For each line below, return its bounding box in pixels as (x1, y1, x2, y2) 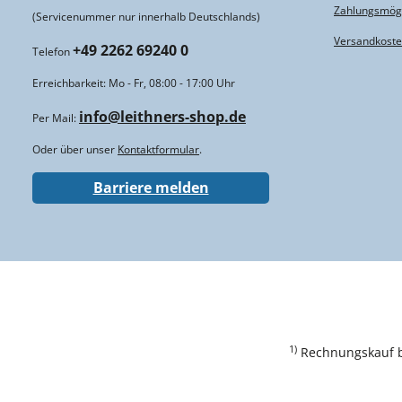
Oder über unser (32, 141, 118, 157)
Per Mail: (32, 109, 79, 126)
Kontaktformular (118, 141, 199, 157)
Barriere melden (92, 178, 209, 198)
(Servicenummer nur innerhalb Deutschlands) (32, 8, 260, 24)
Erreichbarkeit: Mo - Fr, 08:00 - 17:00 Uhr (32, 74, 235, 91)
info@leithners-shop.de (79, 106, 246, 127)
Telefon (32, 43, 73, 59)
